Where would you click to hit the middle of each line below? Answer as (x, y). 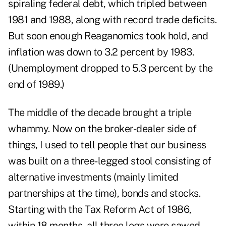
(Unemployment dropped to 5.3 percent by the (110, 68)
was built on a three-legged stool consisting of (110, 161)
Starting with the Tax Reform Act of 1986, (100, 210)
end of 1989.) (36, 84)
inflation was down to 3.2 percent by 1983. (101, 52)
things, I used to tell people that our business (107, 145)
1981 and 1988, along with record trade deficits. (112, 20)
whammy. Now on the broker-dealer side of (102, 129)
